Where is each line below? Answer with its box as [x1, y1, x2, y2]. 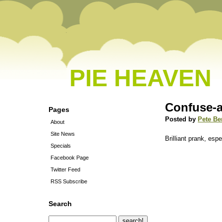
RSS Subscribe [51, 178, 87, 184]
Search [49, 200, 72, 208]
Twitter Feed [51, 166, 80, 172]
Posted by [165, 115, 198, 123]
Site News [51, 131, 75, 137]
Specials [51, 143, 71, 149]
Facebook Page [51, 155, 89, 161]
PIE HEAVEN [69, 65, 212, 91]
